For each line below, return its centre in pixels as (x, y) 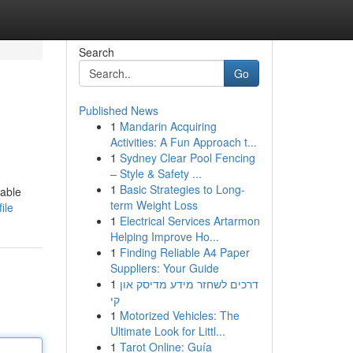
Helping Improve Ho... (164, 236)
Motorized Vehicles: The (179, 315)
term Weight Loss (154, 205)
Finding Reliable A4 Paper (184, 252)
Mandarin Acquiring (168, 126)
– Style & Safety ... (156, 173)
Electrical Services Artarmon (190, 221)
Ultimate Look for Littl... (167, 331)
